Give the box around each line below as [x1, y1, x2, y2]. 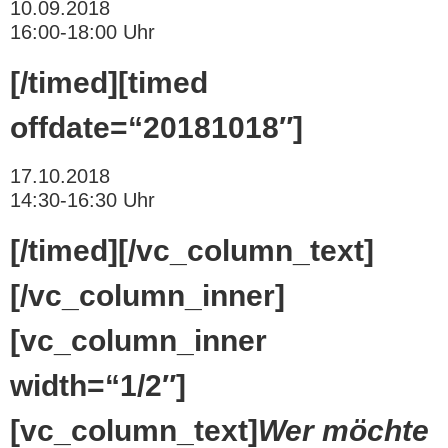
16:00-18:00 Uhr [10, 20, 155, 43]
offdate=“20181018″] [10, 110, 303, 144]
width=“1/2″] [10, 369, 186, 403]
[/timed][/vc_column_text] [10, 234, 374, 268]
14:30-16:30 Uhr [10, 189, 155, 212]
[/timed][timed [10, 65, 208, 99]
